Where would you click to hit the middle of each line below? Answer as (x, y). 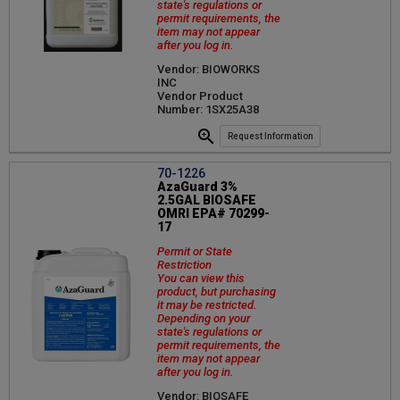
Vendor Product (200, 96)
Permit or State (195, 251)
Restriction (184, 264)
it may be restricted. (207, 304)
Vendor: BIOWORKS (208, 70)
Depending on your (204, 318)
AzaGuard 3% (197, 186)
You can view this (201, 278)
